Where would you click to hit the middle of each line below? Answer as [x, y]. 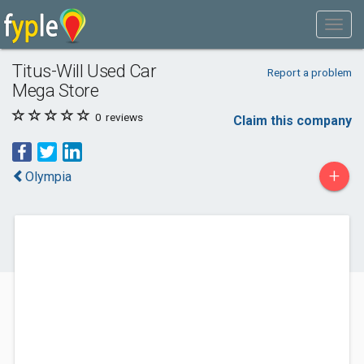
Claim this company [292, 121]
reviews [123, 117]
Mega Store [56, 90]
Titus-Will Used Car [84, 71]
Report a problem [309, 72]
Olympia [48, 177]
